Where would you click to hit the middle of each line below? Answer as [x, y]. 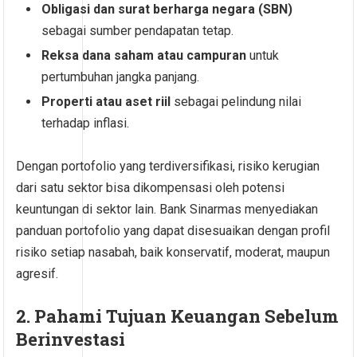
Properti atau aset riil [106, 102]
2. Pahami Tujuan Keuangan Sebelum [178, 316]
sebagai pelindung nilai [236, 102]
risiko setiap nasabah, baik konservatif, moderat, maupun [173, 253]
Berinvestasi [71, 339]
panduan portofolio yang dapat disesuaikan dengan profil [173, 231]
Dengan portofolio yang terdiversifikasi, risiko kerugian [168, 167]
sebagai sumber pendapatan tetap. [138, 31]
